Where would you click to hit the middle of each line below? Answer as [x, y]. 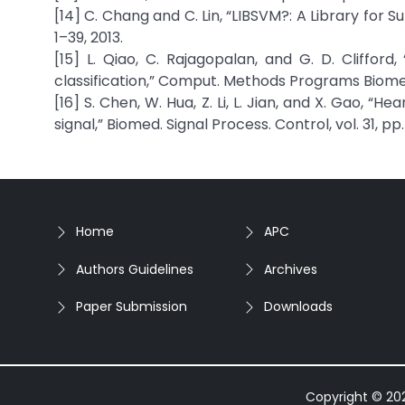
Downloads [298, 306]
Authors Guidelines [135, 269]
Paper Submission [132, 306]
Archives [291, 269]
